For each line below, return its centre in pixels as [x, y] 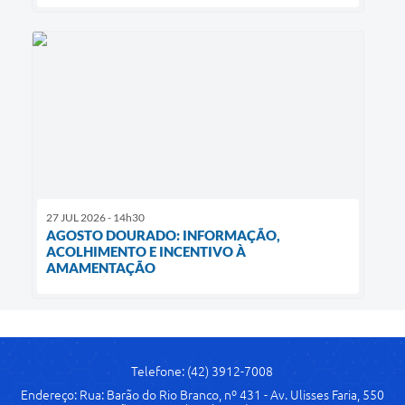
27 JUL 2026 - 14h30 [95, 217]
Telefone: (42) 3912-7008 [202, 371]
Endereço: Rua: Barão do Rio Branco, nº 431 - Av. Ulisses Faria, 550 [202, 395]
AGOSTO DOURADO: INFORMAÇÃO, [163, 235]
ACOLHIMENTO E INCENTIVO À [146, 251]
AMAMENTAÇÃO [101, 267]
